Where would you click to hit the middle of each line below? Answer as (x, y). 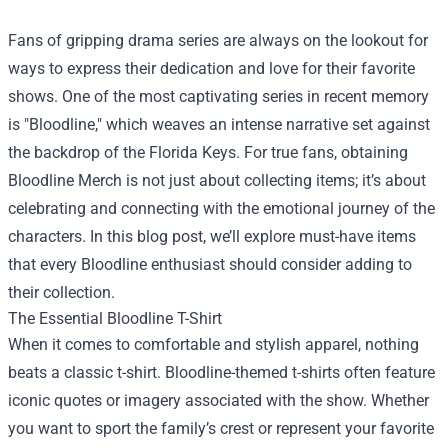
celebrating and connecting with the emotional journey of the (221, 209)
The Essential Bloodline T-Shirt (115, 319)
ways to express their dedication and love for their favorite (211, 69)
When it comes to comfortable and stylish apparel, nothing (213, 345)
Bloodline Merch (65, 181)
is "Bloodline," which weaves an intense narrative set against (219, 125)
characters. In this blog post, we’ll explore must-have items (212, 237)
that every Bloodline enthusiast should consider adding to (210, 265)
